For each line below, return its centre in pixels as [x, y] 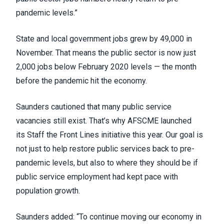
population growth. [48, 191]
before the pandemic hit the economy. [81, 81]
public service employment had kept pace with [97, 177]
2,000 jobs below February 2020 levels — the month [106, 67]
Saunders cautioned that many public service [94, 107]
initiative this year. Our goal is [151, 135]
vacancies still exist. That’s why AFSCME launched [104, 121]
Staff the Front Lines [63, 135]
